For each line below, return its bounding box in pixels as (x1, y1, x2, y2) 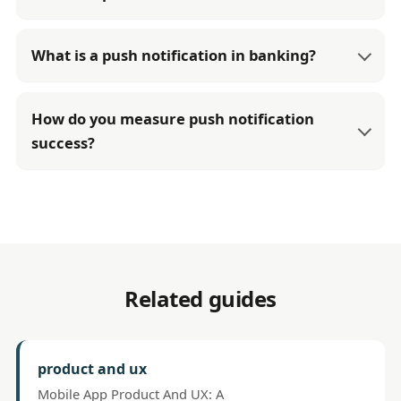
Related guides (124, 283, 277, 313)
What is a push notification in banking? (31, 45, 317, 66)
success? (31, 132, 96, 153)
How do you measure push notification (31, 107, 315, 129)
